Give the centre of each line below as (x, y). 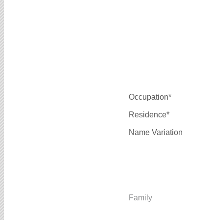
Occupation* (150, 97)
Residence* (149, 115)
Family (140, 198)
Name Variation (156, 133)
